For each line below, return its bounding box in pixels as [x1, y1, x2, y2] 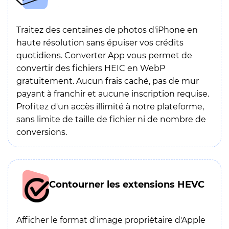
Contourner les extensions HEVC [49, 178, 204, 190]
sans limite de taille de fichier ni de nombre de [16, 114, 206, 124]
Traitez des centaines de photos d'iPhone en [16, 25, 198, 35]
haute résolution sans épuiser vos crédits [16, 37, 184, 48]
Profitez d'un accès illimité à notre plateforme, [16, 101, 204, 111]
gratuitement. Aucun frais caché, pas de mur [16, 76, 199, 86]
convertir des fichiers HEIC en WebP [16, 63, 165, 73]
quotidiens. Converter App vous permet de [16, 50, 192, 60]
